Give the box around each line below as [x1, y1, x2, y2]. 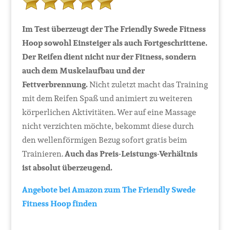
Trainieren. [22, 147, 65, 160]
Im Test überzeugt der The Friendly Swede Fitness [22, 23, 206, 35]
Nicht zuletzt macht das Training [87, 78, 208, 91]
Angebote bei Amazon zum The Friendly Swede [22, 183, 196, 196]
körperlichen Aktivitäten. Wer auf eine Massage [22, 106, 196, 119]
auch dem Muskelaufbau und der [22, 64, 145, 77]
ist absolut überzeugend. [22, 161, 112, 174]
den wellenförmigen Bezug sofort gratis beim [22, 133, 187, 146]
